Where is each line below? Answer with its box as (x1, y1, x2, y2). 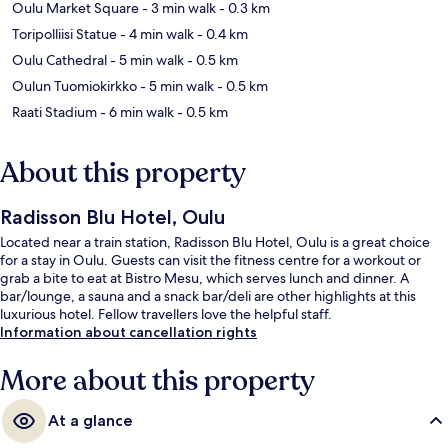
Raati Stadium (12, 102, 97, 121)
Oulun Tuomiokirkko (12, 76, 137, 95)
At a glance (48, 410, 133, 430)
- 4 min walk (117, 24, 194, 43)
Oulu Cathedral (12, 50, 107, 69)
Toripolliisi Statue (12, 24, 117, 43)
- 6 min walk (97, 102, 174, 121)
